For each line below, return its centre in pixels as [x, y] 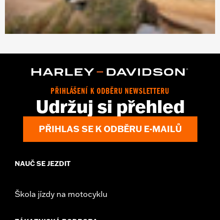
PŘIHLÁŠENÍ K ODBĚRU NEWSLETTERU [110, 92]
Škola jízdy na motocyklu [61, 194]
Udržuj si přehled [110, 107]
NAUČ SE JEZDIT [43, 164]
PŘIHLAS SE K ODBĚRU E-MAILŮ [110, 129]
